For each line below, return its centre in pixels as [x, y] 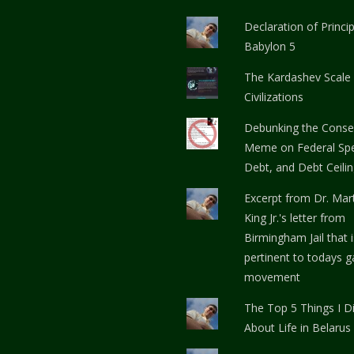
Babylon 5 [270, 46]
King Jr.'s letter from [295, 217]
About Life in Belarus [298, 327]
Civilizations [274, 96]
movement [273, 277]
